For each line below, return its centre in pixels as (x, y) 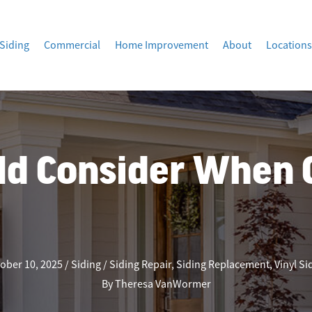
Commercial (72, 46)
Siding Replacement (223, 264)
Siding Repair (140, 264)
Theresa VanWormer (163, 284)
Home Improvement (162, 46)
